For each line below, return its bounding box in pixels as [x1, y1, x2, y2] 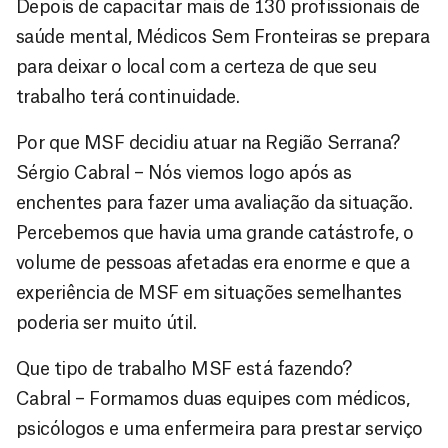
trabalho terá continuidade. [16, 87, 240, 106]
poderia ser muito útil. [16, 313, 197, 332]
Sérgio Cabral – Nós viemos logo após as [16, 163, 352, 182]
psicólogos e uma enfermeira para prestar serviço [16, 419, 423, 438]
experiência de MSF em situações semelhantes [16, 283, 402, 302]
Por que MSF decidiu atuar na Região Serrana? [16, 133, 400, 152]
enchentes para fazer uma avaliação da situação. [16, 193, 413, 212]
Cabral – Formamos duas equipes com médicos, [16, 389, 410, 408]
